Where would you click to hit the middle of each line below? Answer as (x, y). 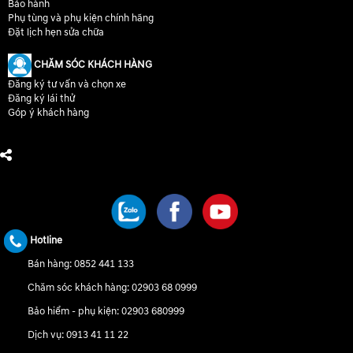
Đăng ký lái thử (41, 98)
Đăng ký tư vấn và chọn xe (67, 84)
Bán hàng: (51, 264)
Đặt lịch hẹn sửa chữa (56, 32)
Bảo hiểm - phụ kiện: (74, 311)
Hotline (45, 240)
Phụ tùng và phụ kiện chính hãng (81, 18)
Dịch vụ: (47, 334)
